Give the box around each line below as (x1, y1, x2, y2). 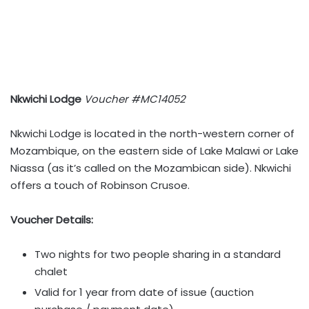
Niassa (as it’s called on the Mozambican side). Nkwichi (10, 161, 291, 175)
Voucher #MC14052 (84, 92, 186, 106)
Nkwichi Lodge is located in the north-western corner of (10, 126, 295, 141)
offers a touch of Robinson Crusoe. (10, 178, 190, 192)
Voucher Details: (10, 212, 93, 227)
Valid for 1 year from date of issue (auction (34, 285, 254, 299)
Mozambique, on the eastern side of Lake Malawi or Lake (10, 143, 299, 158)
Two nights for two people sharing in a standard (34, 247, 281, 261)
